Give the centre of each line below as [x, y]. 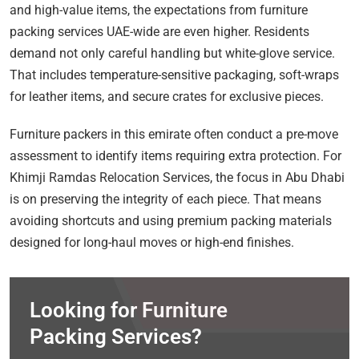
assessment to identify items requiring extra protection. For [175, 155]
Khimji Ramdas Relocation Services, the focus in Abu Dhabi [177, 177]
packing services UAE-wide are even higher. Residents [159, 31]
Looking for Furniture [129, 310]
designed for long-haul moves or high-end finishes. [152, 242]
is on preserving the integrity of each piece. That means [165, 199]
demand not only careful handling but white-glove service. [172, 53]
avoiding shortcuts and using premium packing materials [171, 220]
